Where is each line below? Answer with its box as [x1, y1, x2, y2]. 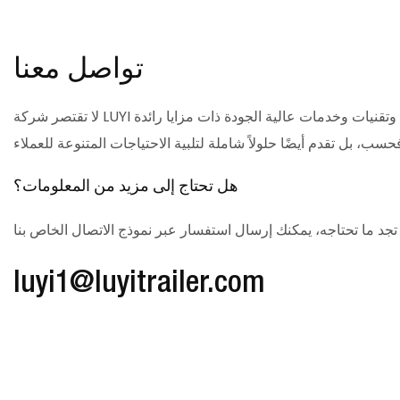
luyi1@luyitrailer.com [13, 270, 265, 297]
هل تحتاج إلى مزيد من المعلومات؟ [13, 179, 238, 194]
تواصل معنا [13, 49, 144, 85]
